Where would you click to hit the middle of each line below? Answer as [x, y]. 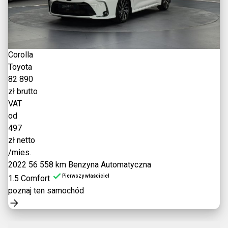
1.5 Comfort [29, 178]
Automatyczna [126, 165]
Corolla [21, 55]
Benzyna [83, 165]
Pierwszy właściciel [86, 176]
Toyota [20, 67]
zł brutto [23, 91]
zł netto [22, 140]
